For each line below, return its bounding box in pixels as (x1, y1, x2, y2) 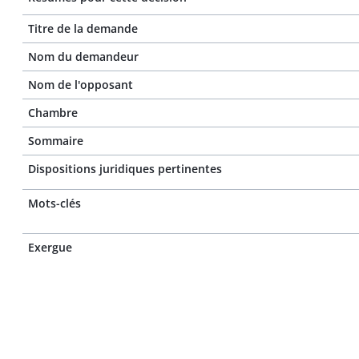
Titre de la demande (28, 21, 138, 36)
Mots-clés (28, 196, 81, 211)
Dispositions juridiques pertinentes (28, 161, 222, 176)
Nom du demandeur (28, 49, 139, 64)
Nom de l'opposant (28, 77, 133, 92)
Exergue (28, 240, 72, 255)
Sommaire (28, 133, 83, 148)
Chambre (28, 105, 78, 120)
